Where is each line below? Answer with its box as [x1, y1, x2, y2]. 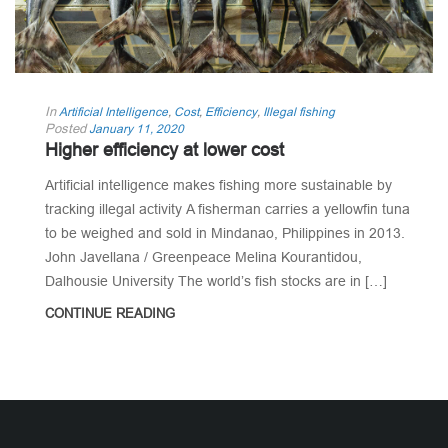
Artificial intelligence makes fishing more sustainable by [45, 177, 392, 194]
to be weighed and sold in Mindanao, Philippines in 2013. [45, 225, 405, 242]
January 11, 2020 [89, 121, 184, 137]
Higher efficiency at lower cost [45, 139, 284, 161]
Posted [45, 120, 86, 137]
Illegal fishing [263, 104, 335, 120]
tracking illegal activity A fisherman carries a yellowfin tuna [45, 201, 410, 218]
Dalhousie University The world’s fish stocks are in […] [45, 273, 387, 290]
